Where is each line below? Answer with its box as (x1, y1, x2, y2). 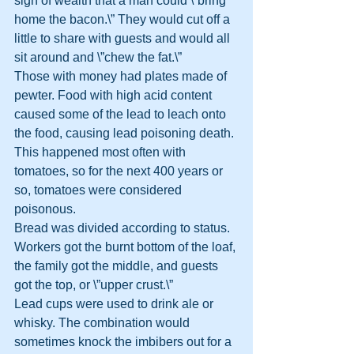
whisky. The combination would (14, 316, 193, 330)
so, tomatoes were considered (14, 183, 185, 197)
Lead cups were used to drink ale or (14, 297, 217, 311)
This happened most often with (14, 145, 189, 159)
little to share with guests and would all (14, 32, 233, 45)
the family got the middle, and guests (14, 259, 221, 273)
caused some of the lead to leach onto (14, 107, 229, 121)
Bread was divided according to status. (14, 221, 233, 235)
